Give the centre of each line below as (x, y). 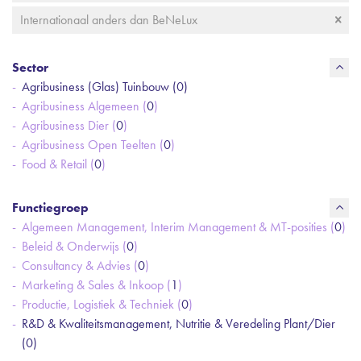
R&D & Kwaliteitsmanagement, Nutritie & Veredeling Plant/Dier (178, 324)
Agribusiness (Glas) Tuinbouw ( (99, 87)
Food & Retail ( (58, 164)
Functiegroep (50, 207)
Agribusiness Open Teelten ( (93, 145)
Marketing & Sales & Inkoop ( (96, 285)
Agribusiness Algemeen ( (84, 106)
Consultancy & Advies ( (80, 266)
